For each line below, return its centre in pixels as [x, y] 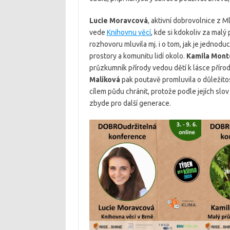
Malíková [104, 80]
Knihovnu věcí [129, 33]
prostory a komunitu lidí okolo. [138, 56]
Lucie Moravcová [118, 21]
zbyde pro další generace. [130, 103]
